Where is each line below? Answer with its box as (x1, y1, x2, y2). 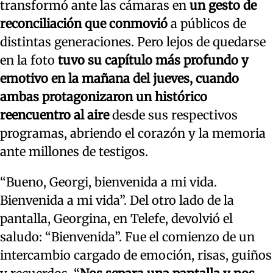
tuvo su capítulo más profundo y (55, 52, 249, 68)
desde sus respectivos (109, 107, 238, 123)
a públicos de (168, 16, 246, 32)
